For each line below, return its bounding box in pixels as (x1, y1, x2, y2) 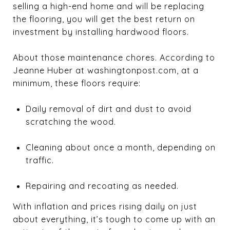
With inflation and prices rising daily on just (13, 201, 197, 212)
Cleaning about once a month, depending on (25, 142, 216, 152)
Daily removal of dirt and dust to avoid (25, 103, 191, 114)
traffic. (25, 155, 54, 165)
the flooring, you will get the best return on (13, 13, 195, 24)
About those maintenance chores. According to (13, 52, 215, 63)
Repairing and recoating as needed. (25, 180, 179, 191)
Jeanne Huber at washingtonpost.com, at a (13, 65, 199, 75)
